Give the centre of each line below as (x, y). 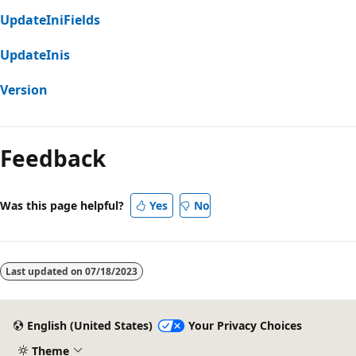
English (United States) (89, 326)
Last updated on (45, 271)
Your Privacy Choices (245, 326)
